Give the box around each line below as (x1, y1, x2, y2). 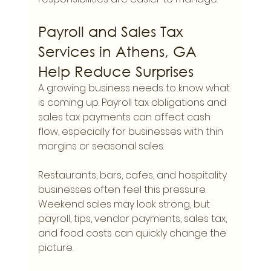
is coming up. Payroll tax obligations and (38, 96, 229, 110)
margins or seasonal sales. (38, 139, 164, 154)
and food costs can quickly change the (38, 226, 229, 241)
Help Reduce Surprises (38, 62, 194, 80)
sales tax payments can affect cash (38, 110, 213, 125)
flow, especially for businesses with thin (38, 125, 226, 139)
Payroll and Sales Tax (38, 22, 188, 41)
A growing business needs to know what (38, 81, 232, 96)
